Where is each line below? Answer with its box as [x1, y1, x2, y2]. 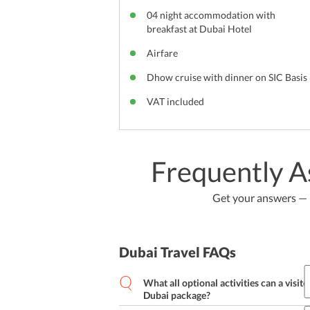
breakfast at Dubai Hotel [147, 23, 252, 35]
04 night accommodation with [147, 9, 275, 21]
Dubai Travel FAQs [119, 244, 236, 260]
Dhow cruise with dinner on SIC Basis [147, 71, 307, 83]
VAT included [147, 95, 204, 107]
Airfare [147, 47, 178, 59]
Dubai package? [143, 289, 210, 301]
